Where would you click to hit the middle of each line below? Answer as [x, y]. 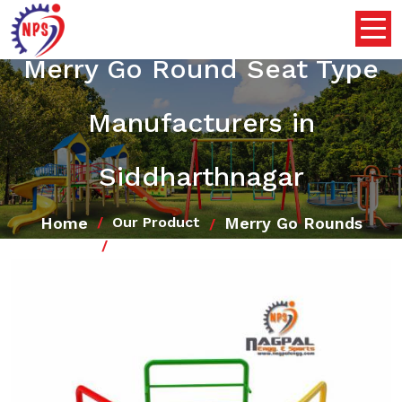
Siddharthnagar [201, 176]
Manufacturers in [201, 122]
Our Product [156, 222]
